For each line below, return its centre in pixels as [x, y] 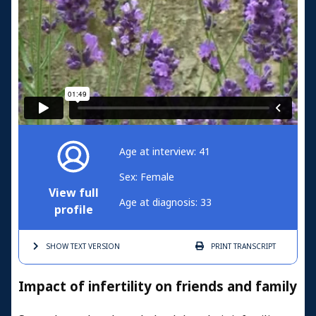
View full [74, 193]
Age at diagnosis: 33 [165, 202]
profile [73, 209]
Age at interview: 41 [165, 151]
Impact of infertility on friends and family [158, 287]
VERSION [103, 246]
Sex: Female [147, 177]
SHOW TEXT [66, 246]
